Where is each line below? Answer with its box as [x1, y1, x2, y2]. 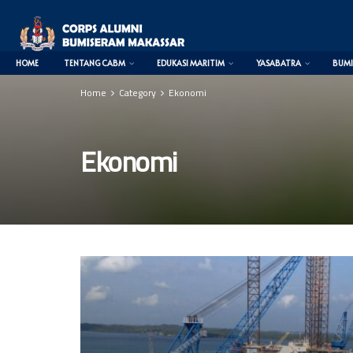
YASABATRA [256, 58, 301, 69]
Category [119, 84, 156, 102]
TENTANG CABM [64, 58, 125, 69]
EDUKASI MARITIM [157, 58, 225, 69]
